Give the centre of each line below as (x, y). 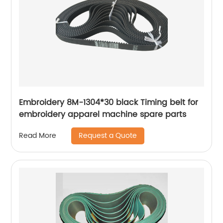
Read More (38, 136)
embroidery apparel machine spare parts (103, 114)
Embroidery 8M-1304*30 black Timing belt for (109, 102)
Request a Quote (108, 135)
